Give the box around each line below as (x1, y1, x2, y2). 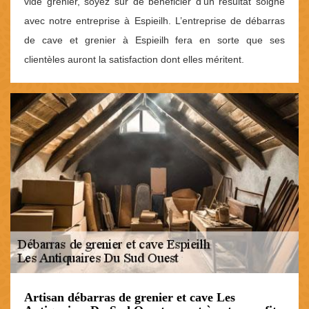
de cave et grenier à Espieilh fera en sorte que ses (24, 34, 285, 46)
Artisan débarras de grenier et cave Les (24, 290, 235, 305)
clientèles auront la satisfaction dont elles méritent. (24, 53, 244, 65)
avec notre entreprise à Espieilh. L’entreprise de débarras (24, 14, 285, 26)
